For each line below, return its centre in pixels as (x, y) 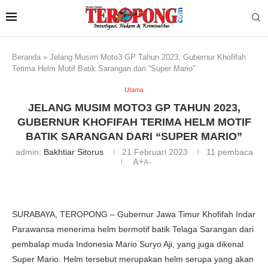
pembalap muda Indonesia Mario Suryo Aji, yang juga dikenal (128, 244)
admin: (29, 152)
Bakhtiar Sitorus (73, 152)
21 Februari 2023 (155, 152)
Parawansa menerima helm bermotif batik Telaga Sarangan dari (133, 229)
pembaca (234, 152)
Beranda (26, 57)
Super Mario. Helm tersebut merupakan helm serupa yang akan (133, 259)
